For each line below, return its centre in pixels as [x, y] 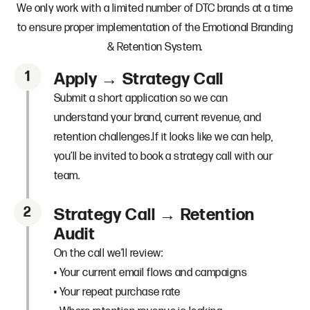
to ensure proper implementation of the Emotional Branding [155, 28]
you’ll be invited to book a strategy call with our [163, 156]
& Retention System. [155, 47]
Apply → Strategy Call [139, 79]
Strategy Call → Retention [154, 215]
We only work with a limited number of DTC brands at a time [155, 8]
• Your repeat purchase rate [117, 292]
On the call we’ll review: [108, 253]
